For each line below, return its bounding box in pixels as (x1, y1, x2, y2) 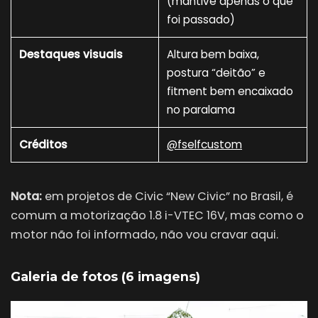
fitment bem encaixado (167, 84, 294, 99)
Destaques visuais (19, 47, 124, 62)
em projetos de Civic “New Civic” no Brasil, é (42, 188, 293, 205)
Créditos (19, 137, 68, 153)
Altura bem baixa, (167, 47, 260, 62)
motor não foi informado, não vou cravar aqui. (11, 226, 278, 243)
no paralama (167, 102, 236, 118)
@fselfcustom (167, 137, 243, 153)
